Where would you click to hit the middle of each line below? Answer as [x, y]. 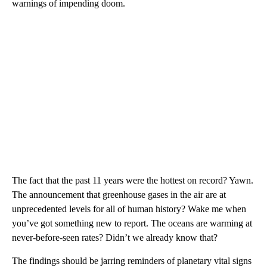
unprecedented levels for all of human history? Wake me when [129, 209]
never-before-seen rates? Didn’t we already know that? [115, 237]
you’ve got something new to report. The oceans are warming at [132, 223]
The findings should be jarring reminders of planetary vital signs [132, 260]
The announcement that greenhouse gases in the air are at [119, 194]
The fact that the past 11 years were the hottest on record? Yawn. [133, 180]
